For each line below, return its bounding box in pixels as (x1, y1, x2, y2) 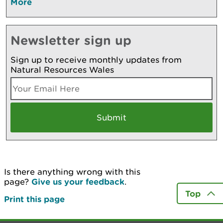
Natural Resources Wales (10, 64, 114, 75)
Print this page (4, 194, 65, 204)
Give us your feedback (31, 176, 124, 186)
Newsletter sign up (10, 32, 131, 47)
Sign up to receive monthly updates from (10, 54, 182, 65)
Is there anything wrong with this (4, 166, 140, 177)
